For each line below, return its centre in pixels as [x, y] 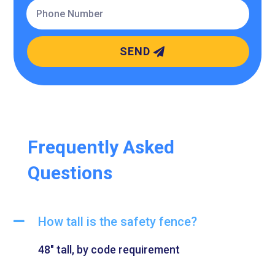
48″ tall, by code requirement [109, 250]
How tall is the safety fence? [118, 222]
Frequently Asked [101, 147]
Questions [70, 173]
